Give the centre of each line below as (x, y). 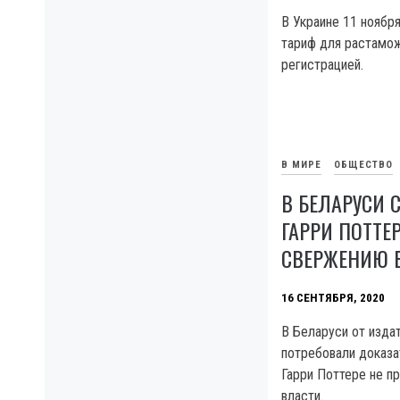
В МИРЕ (301, 164)
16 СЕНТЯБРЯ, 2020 (333, 297)
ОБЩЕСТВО (363, 164)
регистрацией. (322, 64)
